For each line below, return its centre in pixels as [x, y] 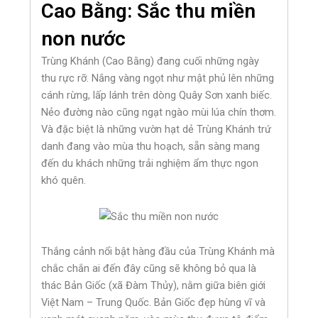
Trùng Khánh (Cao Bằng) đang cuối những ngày [150, 61]
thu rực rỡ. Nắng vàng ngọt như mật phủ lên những [158, 78]
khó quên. [64, 181]
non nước [84, 39]
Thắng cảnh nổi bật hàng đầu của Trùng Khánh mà [158, 252]
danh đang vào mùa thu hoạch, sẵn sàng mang [151, 147]
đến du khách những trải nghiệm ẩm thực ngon [150, 164]
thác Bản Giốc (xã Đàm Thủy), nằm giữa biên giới [154, 286]
